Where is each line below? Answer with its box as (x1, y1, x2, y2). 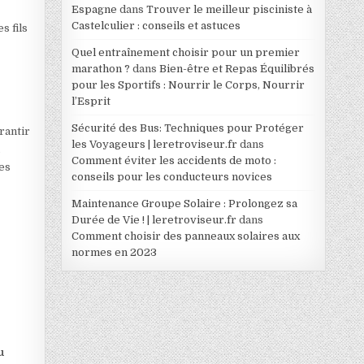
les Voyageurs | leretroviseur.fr (71, 137, 237, 150)
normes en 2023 (71, 245, 157, 258)
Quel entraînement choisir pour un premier (71, 45, 300, 58)
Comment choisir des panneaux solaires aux (71, 229, 300, 242)
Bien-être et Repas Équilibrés (158, 62, 314, 75)
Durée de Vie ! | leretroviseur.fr (71, 213, 236, 226)
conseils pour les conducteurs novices (71, 170, 272, 183)
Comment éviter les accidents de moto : (71, 154, 276, 167)
